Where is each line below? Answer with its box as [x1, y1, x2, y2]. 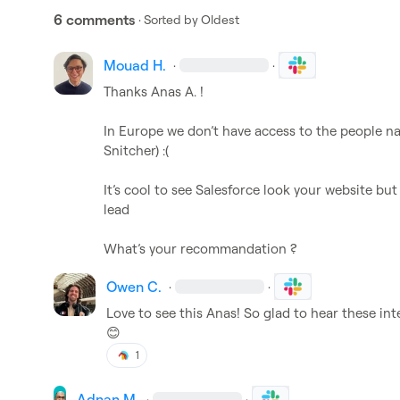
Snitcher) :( [104, 142, 170, 159]
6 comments [54, 11, 135, 29]
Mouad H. [104, 56, 167, 74]
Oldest [201, 12, 239, 27]
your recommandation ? [146, 240, 301, 257]
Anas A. [151, 83, 197, 100]
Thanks [104, 83, 152, 100]
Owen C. [105, 278, 162, 296]
